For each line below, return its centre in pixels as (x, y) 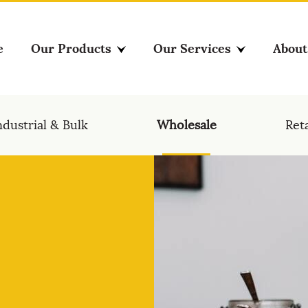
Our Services (192, 48)
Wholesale (186, 125)
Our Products (71, 48)
